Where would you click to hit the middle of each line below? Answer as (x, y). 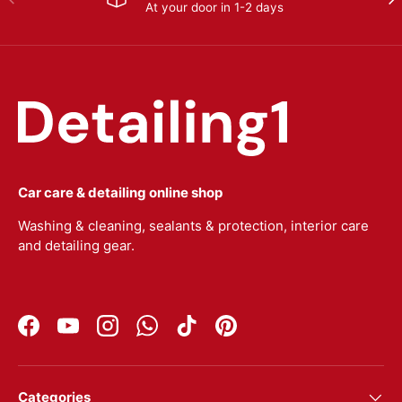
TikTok (206, 334)
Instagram (138, 334)
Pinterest (254, 334)
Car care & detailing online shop (120, 193)
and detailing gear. (76, 246)
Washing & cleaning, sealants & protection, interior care (193, 226)
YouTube (95, 334)
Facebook (58, 334)
